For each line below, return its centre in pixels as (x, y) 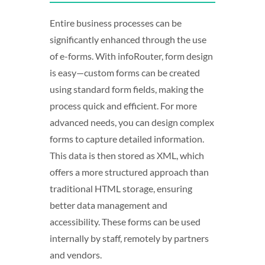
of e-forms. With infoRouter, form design (131, 56)
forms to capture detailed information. (127, 139)
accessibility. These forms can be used (125, 222)
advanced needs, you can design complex (132, 122)
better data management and (109, 205)
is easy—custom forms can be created (125, 72)
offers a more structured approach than (129, 172)
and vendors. (76, 255)
